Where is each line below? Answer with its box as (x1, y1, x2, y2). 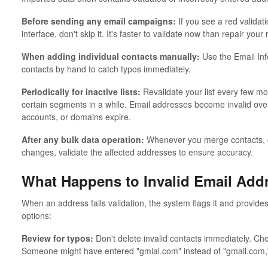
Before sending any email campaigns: (21, 14, 176, 27)
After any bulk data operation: (21, 133, 144, 145)
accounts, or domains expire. (21, 110, 131, 123)
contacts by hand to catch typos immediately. (21, 62, 191, 75)
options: (21, 209, 51, 222)
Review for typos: (21, 232, 93, 245)
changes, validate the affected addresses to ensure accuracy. (21, 145, 253, 158)
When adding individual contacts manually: (21, 50, 200, 62)
